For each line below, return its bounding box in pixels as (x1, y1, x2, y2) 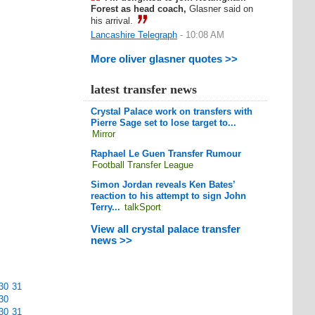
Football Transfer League (92, 160, 193, 170)
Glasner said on (189, 4, 253, 14)
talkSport (124, 202, 161, 212)
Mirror (92, 129, 115, 139)
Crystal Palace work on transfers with (91, 106, 252, 117)
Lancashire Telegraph (91, 30, 177, 40)
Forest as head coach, (91, 4, 189, 14)
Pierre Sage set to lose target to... (91, 117, 236, 128)
